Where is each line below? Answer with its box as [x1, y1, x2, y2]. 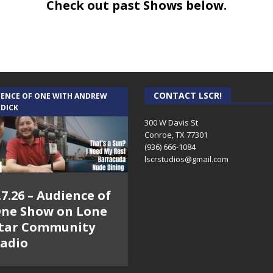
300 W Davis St [144, 117, 199, 128]
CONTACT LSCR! [154, 90, 222, 101]
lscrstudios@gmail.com [144, 154, 229, 165]
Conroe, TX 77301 [144, 129, 208, 140]
